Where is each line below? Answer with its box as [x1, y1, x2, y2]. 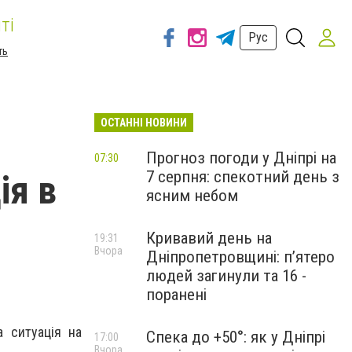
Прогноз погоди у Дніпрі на [146, 148, 336, 167]
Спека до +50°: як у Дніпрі [146, 328, 325, 346]
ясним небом [146, 186, 238, 205]
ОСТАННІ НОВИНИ [101, 116, 187, 129]
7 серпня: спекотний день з [146, 167, 339, 186]
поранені [146, 285, 207, 304]
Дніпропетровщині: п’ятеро [146, 247, 335, 266]
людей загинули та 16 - [146, 266, 306, 285]
